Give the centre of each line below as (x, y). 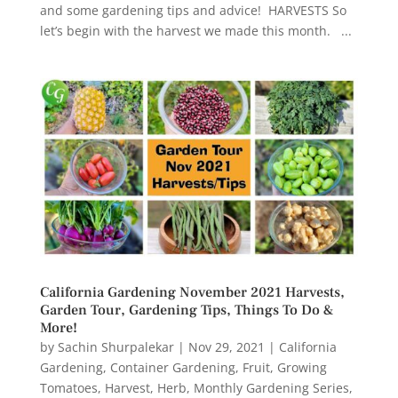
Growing (302, 368)
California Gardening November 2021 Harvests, (192, 293)
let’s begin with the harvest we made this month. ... (195, 30)
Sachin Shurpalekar (115, 347)
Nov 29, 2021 (226, 347)
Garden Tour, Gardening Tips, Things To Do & (187, 310)
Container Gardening (172, 368)
